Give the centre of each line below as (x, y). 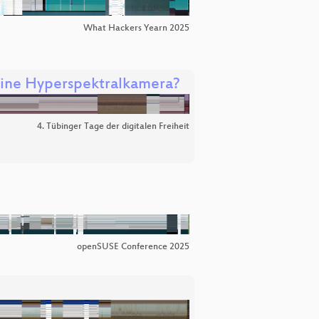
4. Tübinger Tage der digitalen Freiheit (113, 126)
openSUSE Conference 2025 (133, 247)
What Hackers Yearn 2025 (136, 28)
